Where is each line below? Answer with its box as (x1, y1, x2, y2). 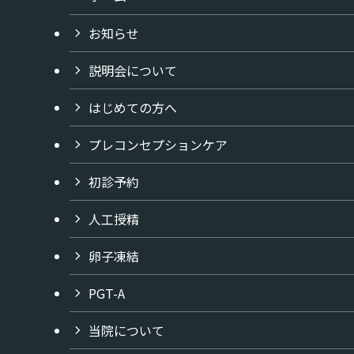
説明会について (88, 60, 177, 80)
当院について (88, 320, 164, 340)
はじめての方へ (88, 97, 177, 117)
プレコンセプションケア (88, 134, 228, 154)
